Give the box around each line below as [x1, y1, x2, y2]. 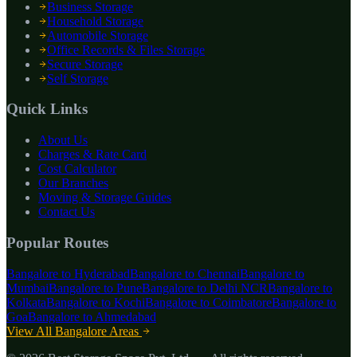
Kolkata [6, 295, 46, 309]
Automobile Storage [47, 28, 148, 42]
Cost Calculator [38, 162, 116, 176]
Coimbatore [213, 295, 272, 309]
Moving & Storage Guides [38, 190, 171, 205]
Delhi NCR [210, 280, 268, 295]
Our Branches [38, 176, 108, 190]
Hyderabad [74, 266, 130, 280]
